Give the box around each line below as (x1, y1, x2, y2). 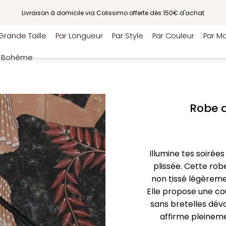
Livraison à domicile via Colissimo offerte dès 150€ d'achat (22, 8, 204, 17)
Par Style (112, 31, 143, 41)
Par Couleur (152, 31, 194, 41)
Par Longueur (55, 31, 103, 41)
